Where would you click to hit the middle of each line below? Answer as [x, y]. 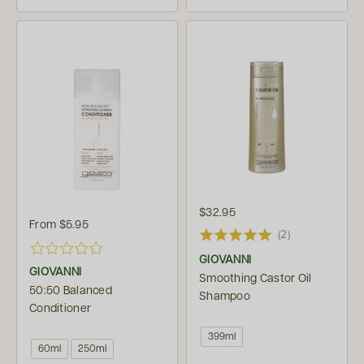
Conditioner [61, 308]
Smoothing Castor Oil [256, 278]
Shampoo [225, 296]
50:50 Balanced [71, 290]
